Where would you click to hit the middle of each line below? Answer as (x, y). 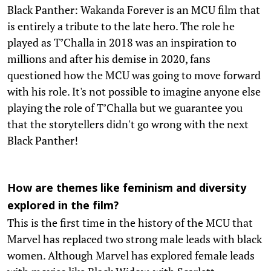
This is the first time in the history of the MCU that (130, 222)
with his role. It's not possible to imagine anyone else (134, 91)
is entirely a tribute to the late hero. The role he (121, 26)
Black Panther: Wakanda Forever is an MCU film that (134, 9)
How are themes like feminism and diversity (127, 189)
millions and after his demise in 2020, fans (109, 58)
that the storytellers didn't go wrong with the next (128, 124)
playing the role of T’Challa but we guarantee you (125, 107)
